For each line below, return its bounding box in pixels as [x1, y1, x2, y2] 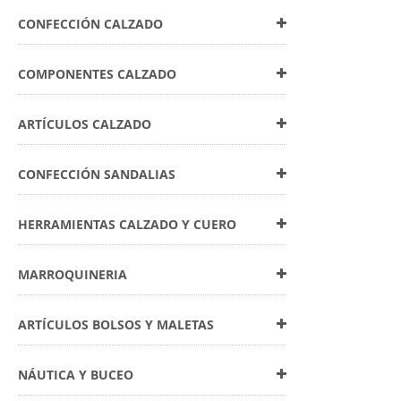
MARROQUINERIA [18, 266, 127, 283]
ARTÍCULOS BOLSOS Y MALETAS [18, 316, 214, 333]
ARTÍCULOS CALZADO [18, 115, 151, 132]
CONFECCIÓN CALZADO [18, 15, 163, 32]
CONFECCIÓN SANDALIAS [18, 166, 175, 183]
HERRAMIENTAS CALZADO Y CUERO [18, 216, 236, 233]
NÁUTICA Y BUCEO [18, 366, 133, 383]
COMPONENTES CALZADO [18, 65, 176, 82]
